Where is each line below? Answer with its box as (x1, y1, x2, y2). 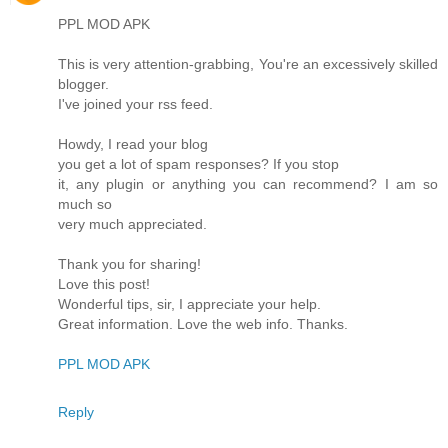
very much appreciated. (58, 215, 207, 232)
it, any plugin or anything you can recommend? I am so (58, 175, 438, 192)
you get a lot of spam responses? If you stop (58, 155, 339, 172)
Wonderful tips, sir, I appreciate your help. (58, 295, 321, 312)
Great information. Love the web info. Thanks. (58, 315, 348, 332)
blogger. (58, 75, 109, 92)
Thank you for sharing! (58, 255, 201, 272)
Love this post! (58, 275, 150, 292)
